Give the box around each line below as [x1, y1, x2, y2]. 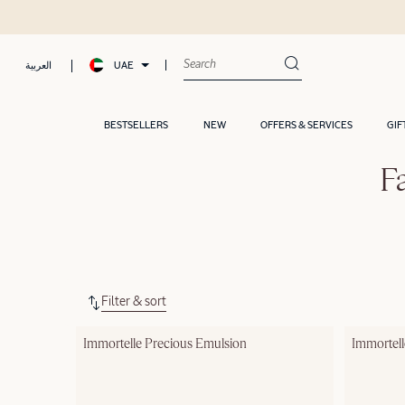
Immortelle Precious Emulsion [83, 337, 247, 351]
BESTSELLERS [104, 119, 169, 130]
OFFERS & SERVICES [260, 119, 353, 130]
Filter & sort [101, 295, 166, 308]
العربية [25, 61, 52, 71]
